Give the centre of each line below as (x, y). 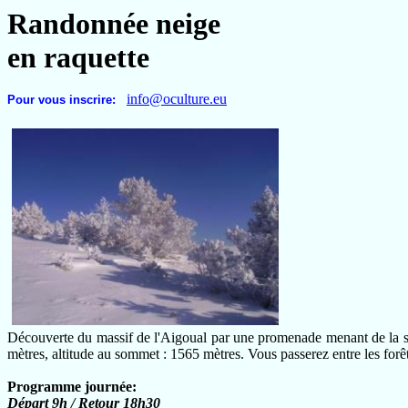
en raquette (82, 57)
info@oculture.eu (177, 99)
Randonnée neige (114, 24)
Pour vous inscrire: (67, 100)
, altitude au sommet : (107, 354)
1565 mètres (205, 354)
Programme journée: (72, 387)
